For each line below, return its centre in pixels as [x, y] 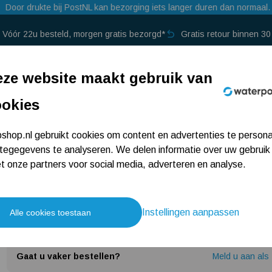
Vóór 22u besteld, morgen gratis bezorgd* [84, 34]
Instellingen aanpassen [191, 212]
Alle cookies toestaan [50, 212]
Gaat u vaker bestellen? [68, 256]
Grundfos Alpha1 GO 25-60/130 [76, 114]
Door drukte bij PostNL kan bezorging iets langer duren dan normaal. [138, 7]
